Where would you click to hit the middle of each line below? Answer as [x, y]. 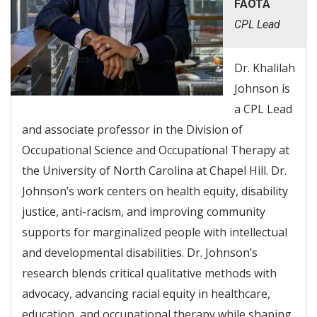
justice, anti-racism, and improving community [144, 212]
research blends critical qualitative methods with [149, 273]
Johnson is [262, 89]
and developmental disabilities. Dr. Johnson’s [140, 253]
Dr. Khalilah [265, 68]
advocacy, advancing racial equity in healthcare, [146, 294]
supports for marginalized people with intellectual [155, 232]
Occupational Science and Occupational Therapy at [156, 150]
